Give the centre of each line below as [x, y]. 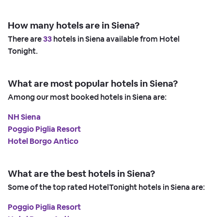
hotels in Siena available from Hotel [116, 39]
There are [25, 39]
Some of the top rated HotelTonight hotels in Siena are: [106, 187]
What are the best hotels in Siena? [81, 173]
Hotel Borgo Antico [43, 141]
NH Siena [24, 117]
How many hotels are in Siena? [74, 25]
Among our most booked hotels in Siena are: [87, 97]
